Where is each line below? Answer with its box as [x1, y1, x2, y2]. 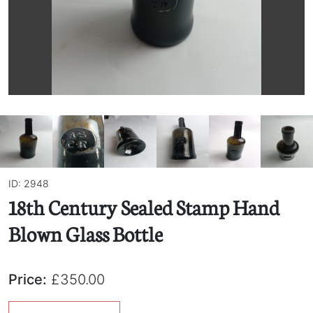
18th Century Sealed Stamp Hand [8, 192, 279, 221]
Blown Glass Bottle [8, 219, 163, 247]
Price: [8, 271, 47, 288]
